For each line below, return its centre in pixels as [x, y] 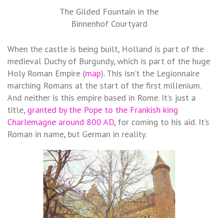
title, [17, 109]
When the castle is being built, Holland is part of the [106, 49]
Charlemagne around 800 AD [61, 122]
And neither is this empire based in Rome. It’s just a [101, 97]
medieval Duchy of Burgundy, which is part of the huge [109, 61]
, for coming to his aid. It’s [162, 122]
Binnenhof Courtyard [109, 23]
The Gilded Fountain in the [109, 11]
